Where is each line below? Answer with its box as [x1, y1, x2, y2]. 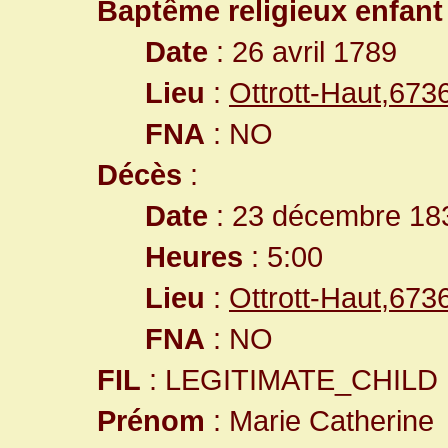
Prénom [97, 404, 205, 437]
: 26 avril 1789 [208, 35, 397, 68]
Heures [145, 240, 243, 273]
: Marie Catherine [205, 404, 434, 437]
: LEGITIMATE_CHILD [141, 363, 438, 396]
